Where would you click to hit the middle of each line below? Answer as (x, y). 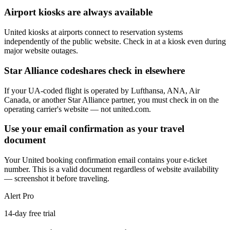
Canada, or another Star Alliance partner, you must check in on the (111, 100)
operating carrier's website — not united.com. (78, 109)
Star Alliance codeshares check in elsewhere (94, 70)
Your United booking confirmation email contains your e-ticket (106, 160)
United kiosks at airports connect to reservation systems (93, 32)
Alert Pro (19, 196)
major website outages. (41, 51)
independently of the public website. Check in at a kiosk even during (115, 42)
